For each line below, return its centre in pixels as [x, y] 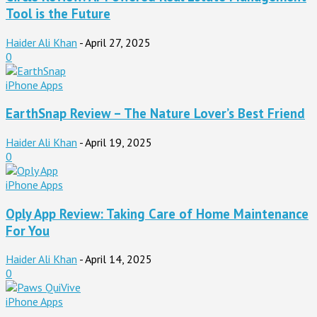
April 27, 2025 [118, 42]
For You [28, 230]
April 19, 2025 [119, 142]
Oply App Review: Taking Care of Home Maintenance [157, 213]
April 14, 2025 [119, 259]
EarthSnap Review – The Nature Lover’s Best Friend [155, 114]
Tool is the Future [58, 13]
